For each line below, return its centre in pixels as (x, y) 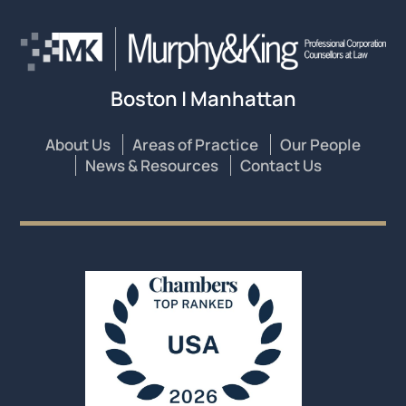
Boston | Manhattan (203, 98)
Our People (320, 144)
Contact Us (281, 165)
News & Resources (152, 165)
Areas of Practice (195, 144)
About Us (78, 144)
